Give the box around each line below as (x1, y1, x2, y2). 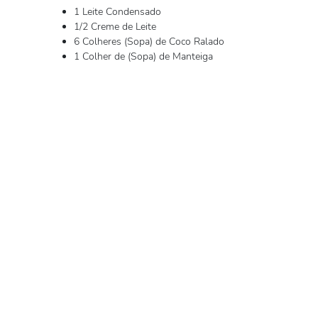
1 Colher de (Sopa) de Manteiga (74, 50, 213, 63)
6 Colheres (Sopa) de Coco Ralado (74, 35, 224, 48)
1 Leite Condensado (74, 5, 161, 18)
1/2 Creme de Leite (74, 20, 156, 33)
